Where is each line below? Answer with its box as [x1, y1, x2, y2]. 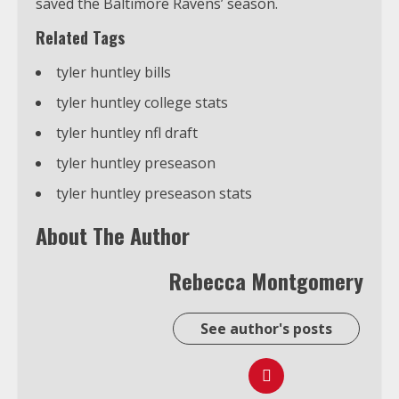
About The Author [36, 218, 190, 251]
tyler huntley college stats [56, 92, 228, 112]
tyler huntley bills [56, 61, 171, 82]
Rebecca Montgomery [169, 264, 363, 297]
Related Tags [36, 25, 125, 49]
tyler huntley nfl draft [56, 122, 198, 142]
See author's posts [200, 318, 332, 338]
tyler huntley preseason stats [56, 183, 252, 203]
